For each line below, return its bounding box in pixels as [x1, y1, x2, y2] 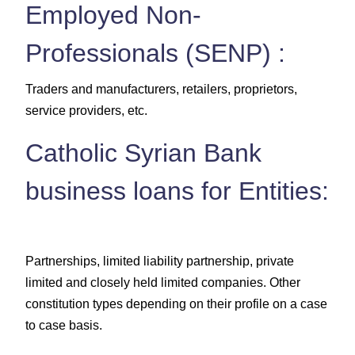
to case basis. [25, 318, 102, 332]
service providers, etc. [25, 103, 147, 117]
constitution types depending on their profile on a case [25, 296, 327, 311]
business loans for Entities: [25, 176, 329, 205]
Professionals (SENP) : [25, 38, 285, 67]
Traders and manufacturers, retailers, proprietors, [25, 82, 297, 96]
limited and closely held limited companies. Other [25, 275, 300, 289]
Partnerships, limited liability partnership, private [25, 254, 294, 268]
